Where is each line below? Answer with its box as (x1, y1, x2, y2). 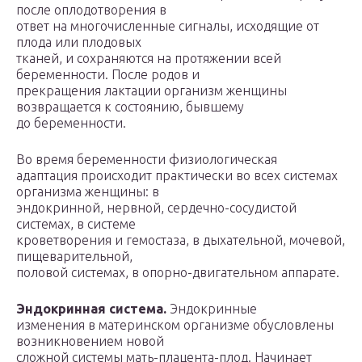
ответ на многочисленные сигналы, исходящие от (16, 19, 319, 34)
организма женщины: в (16, 184, 159, 200)
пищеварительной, (16, 249, 133, 264)
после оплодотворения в (16, 2, 166, 18)
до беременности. (16, 116, 126, 131)
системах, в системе (16, 217, 136, 232)
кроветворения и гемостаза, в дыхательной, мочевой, (16, 233, 345, 248)
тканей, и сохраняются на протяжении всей (16, 51, 281, 66)
